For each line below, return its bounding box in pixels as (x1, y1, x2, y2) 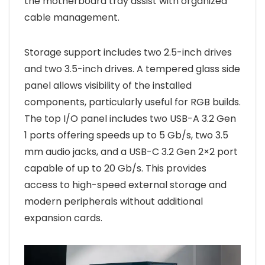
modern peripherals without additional (24, 195, 203, 209)
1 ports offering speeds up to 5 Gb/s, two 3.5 (24, 128, 228, 143)
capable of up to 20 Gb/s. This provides (24, 161, 206, 176)
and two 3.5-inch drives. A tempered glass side (24, 62, 240, 76)
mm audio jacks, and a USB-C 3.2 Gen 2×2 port (24, 145, 238, 159)
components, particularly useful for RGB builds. (24, 95, 241, 109)
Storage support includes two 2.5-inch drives (24, 46, 232, 60)
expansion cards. (24, 211, 102, 225)
